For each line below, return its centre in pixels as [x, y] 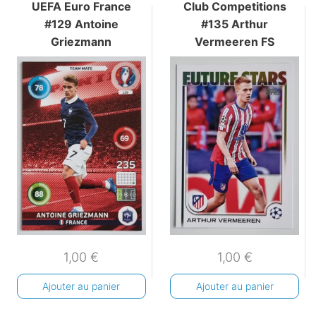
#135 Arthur [235, 24]
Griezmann [81, 42]
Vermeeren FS [235, 42]
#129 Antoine [81, 24]
